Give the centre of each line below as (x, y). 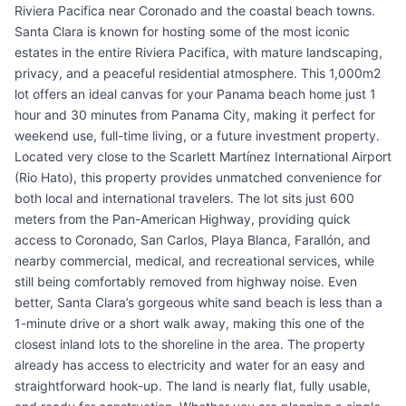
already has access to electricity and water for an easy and (190, 365)
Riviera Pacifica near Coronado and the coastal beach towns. (195, 11)
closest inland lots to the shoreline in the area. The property (190, 344)
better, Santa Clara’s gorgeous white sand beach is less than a (198, 303)
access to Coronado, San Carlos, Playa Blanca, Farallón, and (193, 240)
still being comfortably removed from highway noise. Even (186, 282)
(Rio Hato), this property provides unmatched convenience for (198, 178)
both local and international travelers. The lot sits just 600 (184, 198)
